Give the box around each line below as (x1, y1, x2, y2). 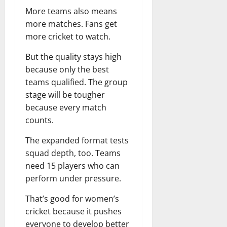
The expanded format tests (25, 134, 129, 146)
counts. (25, 114, 54, 126)
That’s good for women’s (25, 193, 119, 204)
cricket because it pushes (25, 205, 122, 217)
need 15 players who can (25, 160, 120, 171)
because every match (25, 101, 106, 113)
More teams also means (25, 5, 117, 17)
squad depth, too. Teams (25, 147, 121, 159)
